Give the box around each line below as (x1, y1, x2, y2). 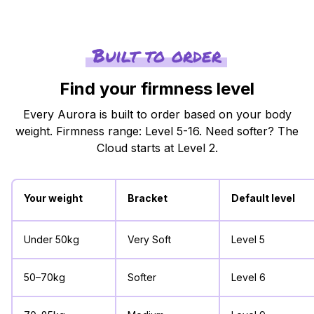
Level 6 (231, 271, 266, 283)
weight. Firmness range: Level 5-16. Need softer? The (15, 123, 299, 138)
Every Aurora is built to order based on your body (22, 107, 292, 121)
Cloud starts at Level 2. (96, 140, 218, 155)
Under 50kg (24, 233, 79, 245)
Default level (231, 191, 295, 204)
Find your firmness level (60, 78, 254, 99)
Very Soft (128, 233, 171, 245)
